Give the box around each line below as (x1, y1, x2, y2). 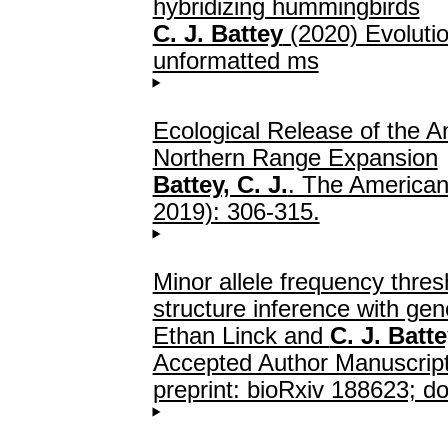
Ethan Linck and (152, 322, 330, 349)
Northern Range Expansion (152, 144, 438, 171)
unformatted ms (152, 47, 319, 74)
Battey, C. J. (152, 171, 288, 198)
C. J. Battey (152, 20, 283, 47)
